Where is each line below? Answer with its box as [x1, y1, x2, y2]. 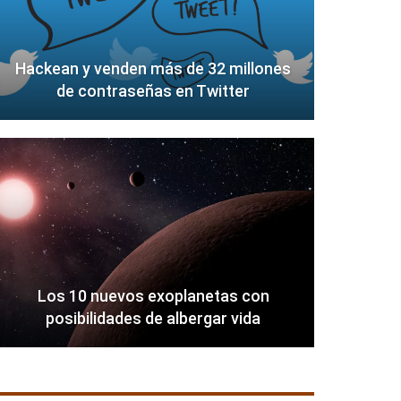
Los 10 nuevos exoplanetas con [37, 286, 269, 306]
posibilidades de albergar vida [46, 309, 261, 328]
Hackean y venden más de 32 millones [15, 59, 292, 79]
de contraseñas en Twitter [56, 81, 251, 101]
